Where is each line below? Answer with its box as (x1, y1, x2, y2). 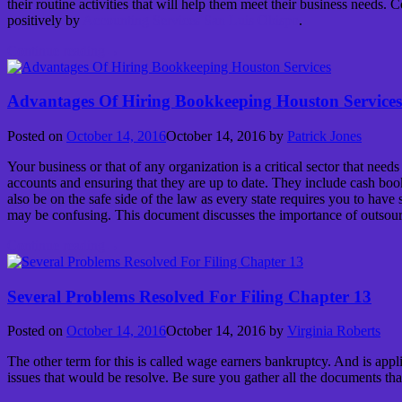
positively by (7, 12, 83, 28)
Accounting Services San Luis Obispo (83, 12, 299, 28)
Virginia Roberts (287, 323, 380, 339)
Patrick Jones (287, 127, 362, 144)
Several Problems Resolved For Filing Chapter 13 (7, 286, 371, 306)
